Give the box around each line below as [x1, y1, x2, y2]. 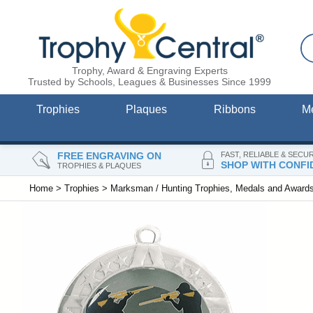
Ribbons [213, 103, 256, 116]
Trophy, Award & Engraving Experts [71, 65, 228, 77]
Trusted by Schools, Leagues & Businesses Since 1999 [28, 76, 271, 88]
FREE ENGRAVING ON [57, 150, 161, 161]
